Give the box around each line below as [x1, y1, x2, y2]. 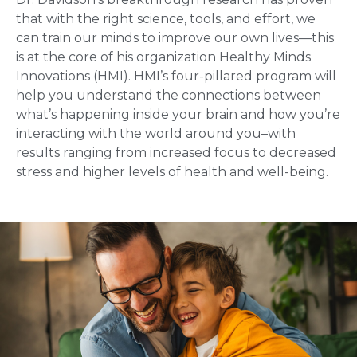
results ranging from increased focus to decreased [16, 145, 336, 161]
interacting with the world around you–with [16, 126, 296, 142]
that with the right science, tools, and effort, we [16, 11, 316, 27]
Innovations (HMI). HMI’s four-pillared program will [16, 69, 336, 84]
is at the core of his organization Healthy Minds [16, 49, 311, 65]
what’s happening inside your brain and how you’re [16, 107, 340, 123]
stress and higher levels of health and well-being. [16, 164, 328, 180]
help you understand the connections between [16, 88, 321, 104]
